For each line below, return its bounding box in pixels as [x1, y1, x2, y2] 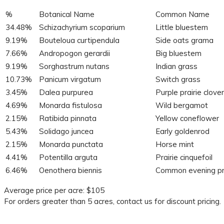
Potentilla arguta [39, 152, 97, 162]
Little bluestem [155, 22, 208, 32]
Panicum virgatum [39, 74, 101, 84]
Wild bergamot [155, 100, 208, 110]
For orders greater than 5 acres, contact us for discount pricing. [4, 196, 221, 206]
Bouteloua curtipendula [39, 35, 119, 45]
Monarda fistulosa [39, 100, 102, 110]
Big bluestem [155, 48, 201, 58]
